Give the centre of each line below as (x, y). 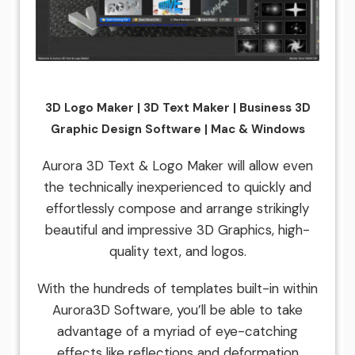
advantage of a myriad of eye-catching (177, 331)
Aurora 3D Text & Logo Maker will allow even (177, 165)
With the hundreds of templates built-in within (177, 288)
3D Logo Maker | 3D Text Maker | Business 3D (177, 107)
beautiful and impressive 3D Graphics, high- (177, 229)
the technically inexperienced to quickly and (177, 187)
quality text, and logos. (177, 251)
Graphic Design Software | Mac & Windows (177, 129)
